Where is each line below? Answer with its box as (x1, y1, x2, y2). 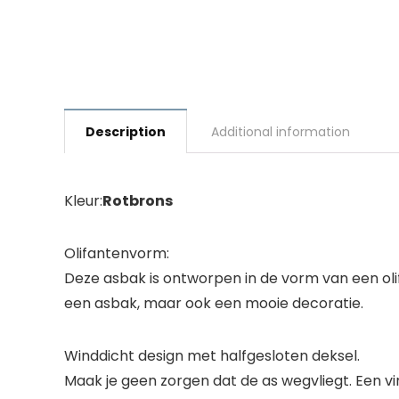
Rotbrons (102, 191, 173, 211)
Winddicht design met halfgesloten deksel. (64, 346, 360, 366)
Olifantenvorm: (64, 243, 169, 264)
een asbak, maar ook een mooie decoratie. (64, 293, 363, 313)
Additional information (211, 123, 350, 141)
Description (85, 123, 166, 141)
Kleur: (64, 191, 102, 211)
